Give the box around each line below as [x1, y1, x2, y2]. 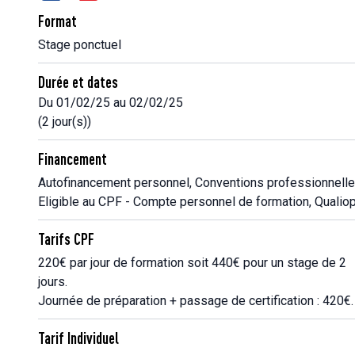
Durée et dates [38, 73, 118, 91]
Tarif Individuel [38, 329, 119, 347]
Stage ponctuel [38, 37, 121, 52]
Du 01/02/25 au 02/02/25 [38, 95, 183, 110]
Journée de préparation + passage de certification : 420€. [38, 293, 353, 308]
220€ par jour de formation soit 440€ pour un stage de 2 [38, 255, 346, 270]
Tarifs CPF [38, 230, 94, 248]
